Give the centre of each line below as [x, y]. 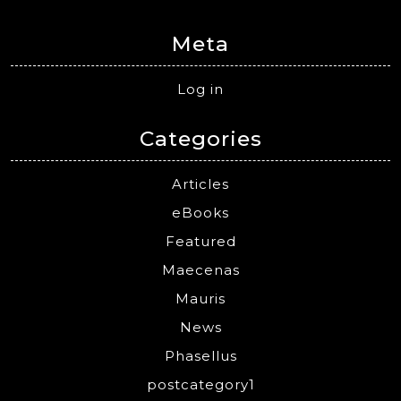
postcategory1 [200, 384]
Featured [200, 241]
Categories [200, 138]
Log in [200, 89]
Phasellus [200, 355]
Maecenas [200, 269]
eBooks [200, 212]
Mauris [200, 298]
